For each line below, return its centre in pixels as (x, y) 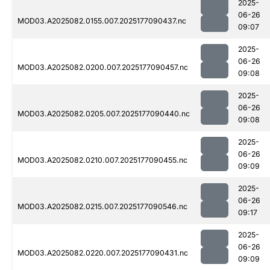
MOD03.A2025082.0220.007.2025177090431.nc (103, 253)
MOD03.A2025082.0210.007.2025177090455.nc (102, 160)
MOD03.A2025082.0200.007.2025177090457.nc (103, 67)
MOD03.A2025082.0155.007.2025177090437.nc (102, 21)
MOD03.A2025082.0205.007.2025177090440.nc (104, 114)
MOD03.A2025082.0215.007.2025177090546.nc (102, 207)
